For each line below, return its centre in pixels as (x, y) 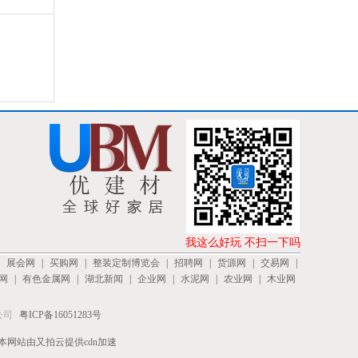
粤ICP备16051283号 (60, 314)
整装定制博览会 (126, 263)
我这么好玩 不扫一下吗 (243, 242)
